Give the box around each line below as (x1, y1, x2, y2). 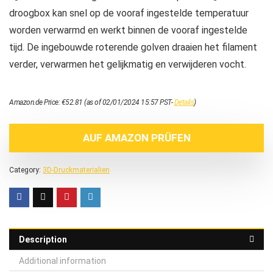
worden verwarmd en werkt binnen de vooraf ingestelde (9, 24, 247, 36)
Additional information (19, 255, 106, 266)
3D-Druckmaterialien (43, 165, 110, 174)
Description (19, 234, 67, 244)
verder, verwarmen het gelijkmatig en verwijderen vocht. (9, 58, 246, 70)
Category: (9, 165, 43, 174)
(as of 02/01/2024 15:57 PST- (82, 97, 174, 107)
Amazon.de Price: (9, 97, 62, 107)
